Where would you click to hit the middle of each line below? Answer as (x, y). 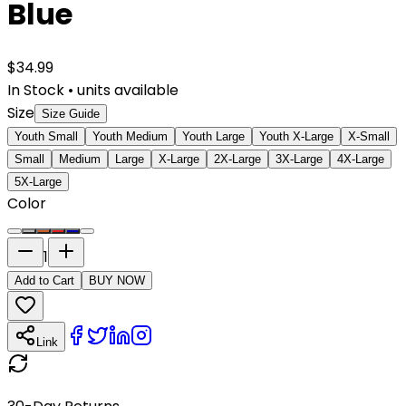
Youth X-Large (296, 136)
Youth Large (213, 136)
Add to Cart (44, 280)
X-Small (369, 136)
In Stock (36, 90)
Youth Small (46, 136)
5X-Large (38, 181)
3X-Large (299, 159)
